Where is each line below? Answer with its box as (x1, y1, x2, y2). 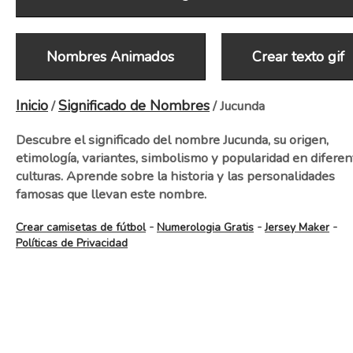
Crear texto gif (251, 47, 344, 66)
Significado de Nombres (58, 96, 210, 115)
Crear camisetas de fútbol (16, 220, 146, 235)
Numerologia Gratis (157, 220, 254, 235)
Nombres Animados (46, 47, 175, 66)
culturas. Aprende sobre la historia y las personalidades (16, 167, 335, 185)
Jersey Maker (265, 220, 329, 235)
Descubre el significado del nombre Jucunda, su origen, (16, 131, 329, 149)
